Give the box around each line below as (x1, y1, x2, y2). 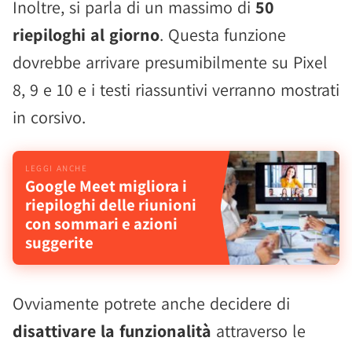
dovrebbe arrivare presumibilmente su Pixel (13, 51, 328, 73)
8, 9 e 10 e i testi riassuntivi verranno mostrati (13, 79, 339, 101)
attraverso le (211, 320, 306, 342)
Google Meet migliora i (25, 175, 187, 196)
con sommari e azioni (25, 213, 178, 234)
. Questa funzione (159, 24, 286, 46)
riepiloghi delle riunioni (25, 194, 196, 215)
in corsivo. (13, 106, 86, 128)
